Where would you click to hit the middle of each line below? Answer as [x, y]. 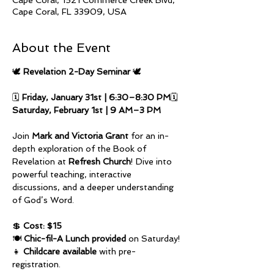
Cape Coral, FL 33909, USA [69, 12]
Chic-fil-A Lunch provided [75, 239]
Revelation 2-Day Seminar [77, 72]
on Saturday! [154, 239]
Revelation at [40, 161]
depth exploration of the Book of [80, 149]
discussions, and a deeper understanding [94, 187]
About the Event [61, 48]
